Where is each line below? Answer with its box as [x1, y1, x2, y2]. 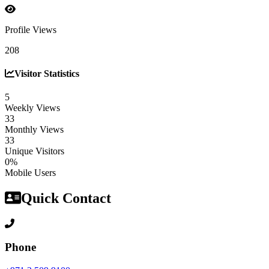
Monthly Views [5, 124, 64, 135]
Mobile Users [5, 168, 56, 178]
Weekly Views [5, 103, 60, 113]
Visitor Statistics [14, 68, 79, 79]
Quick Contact [21, 190, 111, 207]
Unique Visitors [5, 146, 64, 157]
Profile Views [5, 24, 56, 35]
